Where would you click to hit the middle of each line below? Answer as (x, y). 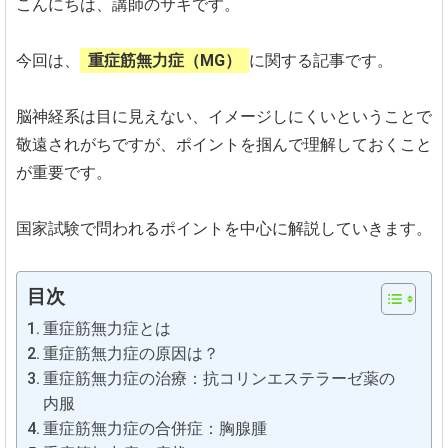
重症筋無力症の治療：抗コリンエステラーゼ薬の (219, 378)
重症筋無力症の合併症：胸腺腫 (155, 428)
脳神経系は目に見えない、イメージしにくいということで (224, 116)
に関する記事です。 (321, 60)
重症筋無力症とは (107, 328)
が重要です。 (64, 172)
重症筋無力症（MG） (164, 60)
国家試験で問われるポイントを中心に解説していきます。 (224, 228)
